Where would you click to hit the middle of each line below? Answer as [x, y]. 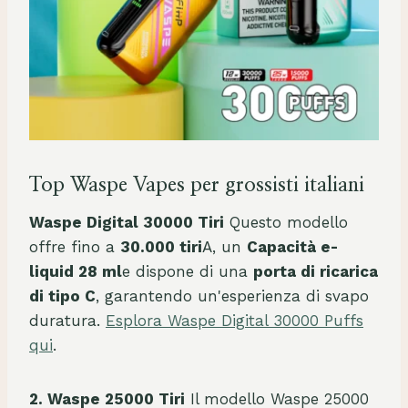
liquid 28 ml [76, 271]
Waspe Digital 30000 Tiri [127, 222]
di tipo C [62, 296]
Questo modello [286, 222]
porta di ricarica [316, 271]
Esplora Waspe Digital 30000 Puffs [235, 320]
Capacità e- [292, 246]
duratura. [67, 320]
